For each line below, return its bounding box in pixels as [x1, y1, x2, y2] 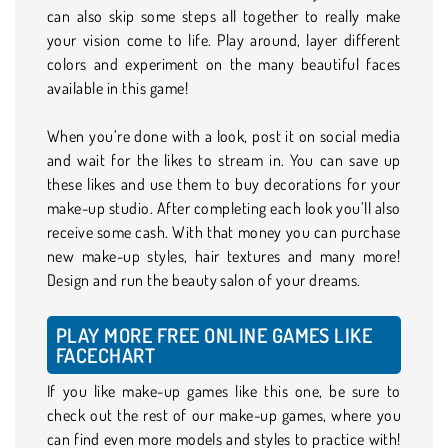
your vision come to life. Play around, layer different [47, 29, 401, 50]
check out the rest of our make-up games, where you [47, 404, 401, 425]
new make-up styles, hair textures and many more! [47, 245, 401, 266]
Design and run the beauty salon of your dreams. [47, 269, 361, 290]
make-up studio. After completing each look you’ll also [47, 197, 401, 218]
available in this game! [47, 77, 189, 98]
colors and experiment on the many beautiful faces [47, 53, 401, 74]
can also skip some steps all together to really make [47, 5, 401, 26]
